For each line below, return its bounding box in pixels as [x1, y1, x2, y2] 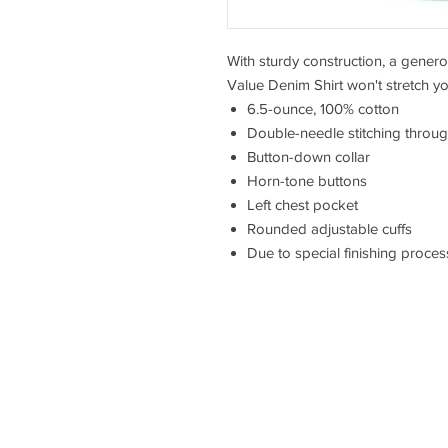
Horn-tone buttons [247, 171, 367, 189]
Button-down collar [247, 147, 370, 165]
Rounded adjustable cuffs [247, 219, 412, 237]
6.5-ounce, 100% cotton [247, 99, 399, 117]
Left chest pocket [247, 195, 358, 213]
